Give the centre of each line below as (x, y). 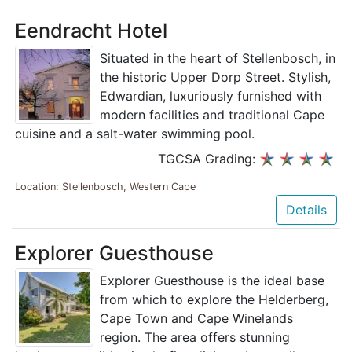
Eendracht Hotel (91, 31)
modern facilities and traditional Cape (212, 115)
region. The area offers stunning (195, 337)
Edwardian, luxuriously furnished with (211, 96)
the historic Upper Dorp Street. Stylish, (215, 77)
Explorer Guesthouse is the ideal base (212, 280)
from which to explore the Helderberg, (214, 299)
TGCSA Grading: (209, 159)
